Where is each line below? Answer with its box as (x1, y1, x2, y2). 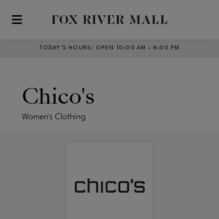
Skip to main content (8, 20, 79, 28)
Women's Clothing (22, 112, 86, 121)
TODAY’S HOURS (39, 45, 91, 51)
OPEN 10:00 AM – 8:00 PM (95, 45, 180, 51)
